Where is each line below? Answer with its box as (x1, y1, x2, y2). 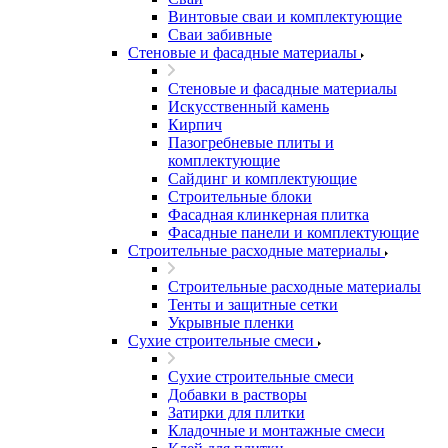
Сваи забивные (168, 26, 272, 43)
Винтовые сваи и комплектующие (168, 8, 402, 25)
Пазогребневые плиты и (168, 134, 334, 151)
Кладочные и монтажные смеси (168, 422, 385, 439)
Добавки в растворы (168, 386, 307, 403)
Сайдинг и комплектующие (168, 170, 357, 187)
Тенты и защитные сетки (168, 296, 338, 313)
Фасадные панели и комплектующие (168, 224, 419, 241)
